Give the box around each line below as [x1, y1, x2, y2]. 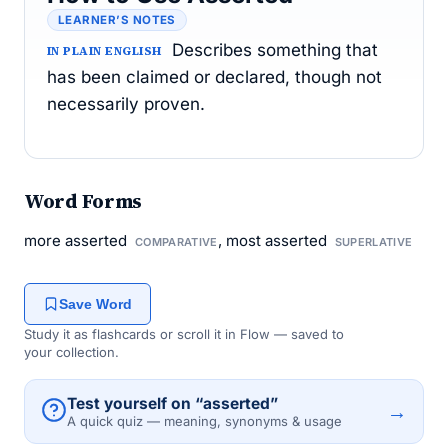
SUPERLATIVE [334, 235, 413, 249]
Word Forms [24, 187, 142, 215]
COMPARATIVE [135, 235, 218, 249]
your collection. [24, 344, 119, 360]
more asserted [24, 231, 131, 250]
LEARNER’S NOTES [58, 13, 176, 27]
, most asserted [217, 231, 331, 250]
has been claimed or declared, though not [47, 67, 382, 87]
